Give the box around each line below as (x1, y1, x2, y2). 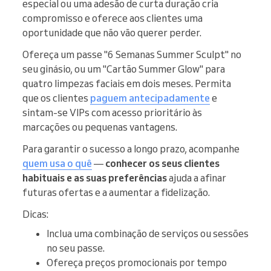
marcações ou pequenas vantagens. (22, 120, 177, 133)
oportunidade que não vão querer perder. (22, 26, 201, 39)
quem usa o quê (22, 157, 92, 169)
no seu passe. (47, 241, 105, 254)
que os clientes (22, 91, 90, 104)
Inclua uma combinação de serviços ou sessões (47, 227, 249, 240)
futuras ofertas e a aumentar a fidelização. (22, 186, 210, 198)
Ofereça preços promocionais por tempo (47, 256, 227, 269)
